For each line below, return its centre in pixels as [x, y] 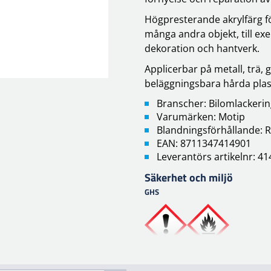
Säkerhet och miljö [189, 178]
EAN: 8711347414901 [204, 143]
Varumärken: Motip [201, 117]
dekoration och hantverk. [202, 48]
